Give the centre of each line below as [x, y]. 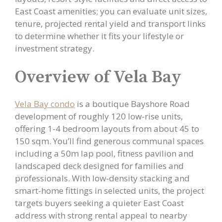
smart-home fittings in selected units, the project [110, 191]
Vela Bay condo [45, 104]
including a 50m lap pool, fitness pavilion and [104, 153]
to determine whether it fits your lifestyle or [99, 36]
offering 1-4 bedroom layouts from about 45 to [107, 129]
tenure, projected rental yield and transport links [110, 23]
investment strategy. [55, 48]
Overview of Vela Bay [98, 77]
